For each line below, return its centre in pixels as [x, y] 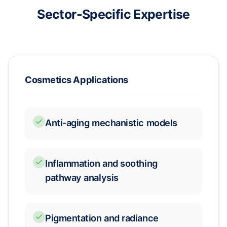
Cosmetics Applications [77, 80]
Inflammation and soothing [101, 163]
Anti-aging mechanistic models [111, 123]
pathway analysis [82, 177]
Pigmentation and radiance [102, 218]
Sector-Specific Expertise [113, 14]
